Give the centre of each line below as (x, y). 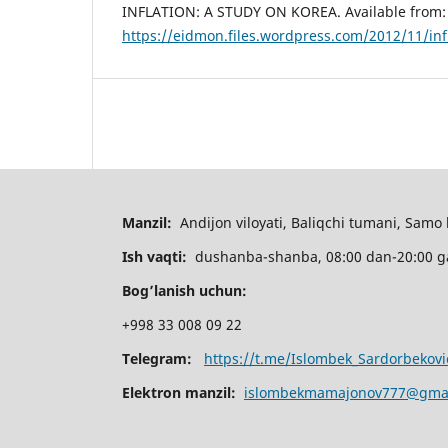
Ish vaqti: (158, 257)
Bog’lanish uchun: (184, 291)
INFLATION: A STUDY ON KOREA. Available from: (284, 12)
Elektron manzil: (183, 393)
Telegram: (163, 359)
